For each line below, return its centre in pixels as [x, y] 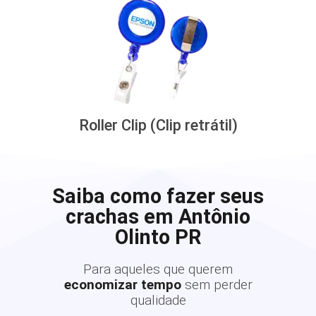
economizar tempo [122, 285]
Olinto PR [158, 237]
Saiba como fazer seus [158, 196]
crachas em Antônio [158, 217]
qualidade [158, 300]
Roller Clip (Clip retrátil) [158, 125]
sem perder [218, 285]
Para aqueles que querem [158, 269]
